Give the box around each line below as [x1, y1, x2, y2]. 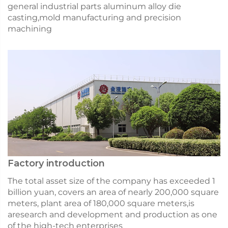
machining [8, 23, 52, 34]
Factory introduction [8, 157, 105, 169]
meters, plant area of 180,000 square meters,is [8, 198, 194, 208]
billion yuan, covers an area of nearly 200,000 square [8, 187, 219, 197]
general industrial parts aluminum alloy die [8, 1, 181, 11]
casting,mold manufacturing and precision [8, 12, 181, 22]
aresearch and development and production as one [8, 209, 217, 219]
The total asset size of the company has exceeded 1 [8, 176, 215, 186]
